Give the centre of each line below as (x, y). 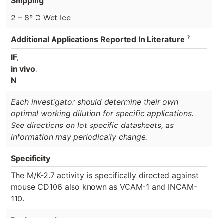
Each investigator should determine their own (94, 101)
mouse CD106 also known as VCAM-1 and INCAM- (104, 187)
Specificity (30, 158)
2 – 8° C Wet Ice (41, 18)
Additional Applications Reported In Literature (99, 40)
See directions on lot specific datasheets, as (92, 125)
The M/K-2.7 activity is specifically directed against (105, 175)
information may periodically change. (79, 136)
